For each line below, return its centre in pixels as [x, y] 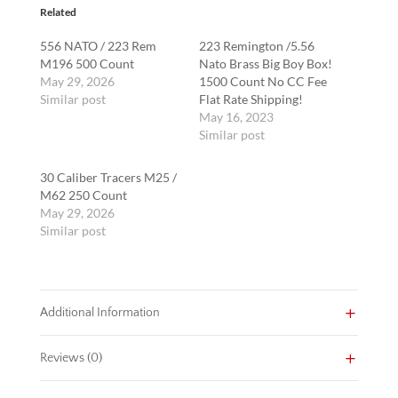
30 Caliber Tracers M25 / [108, 177]
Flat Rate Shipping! [251, 99]
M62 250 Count [83, 195]
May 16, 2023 [236, 116]
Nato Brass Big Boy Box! [265, 63]
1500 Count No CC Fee [263, 81]
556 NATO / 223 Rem [98, 45]
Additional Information [99, 312]
